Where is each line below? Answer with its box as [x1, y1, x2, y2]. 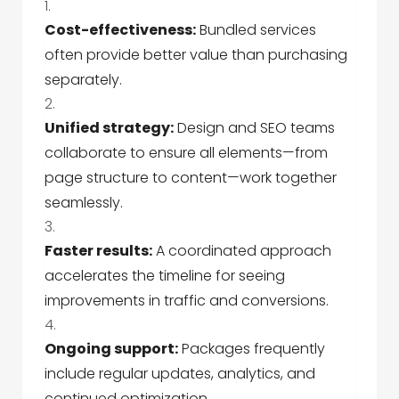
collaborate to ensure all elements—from [45, 142, 328, 163]
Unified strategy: [45, 118, 174, 138]
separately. [45, 69, 122, 90]
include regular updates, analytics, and [45, 363, 315, 384]
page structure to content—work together [45, 167, 337, 188]
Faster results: [45, 240, 152, 261]
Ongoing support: [45, 338, 178, 359]
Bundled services [196, 20, 316, 40]
